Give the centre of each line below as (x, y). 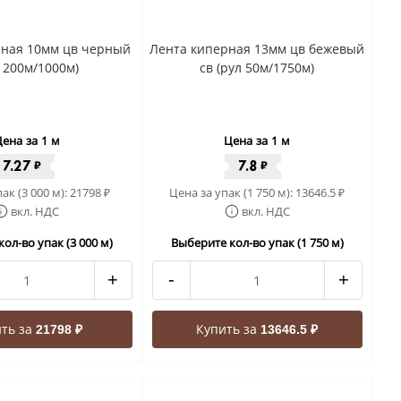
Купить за (229, 329)
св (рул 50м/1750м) (257, 68)
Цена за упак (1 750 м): (233, 192)
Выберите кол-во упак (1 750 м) (257, 243)
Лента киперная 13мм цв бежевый (257, 49)
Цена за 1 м (257, 141)
